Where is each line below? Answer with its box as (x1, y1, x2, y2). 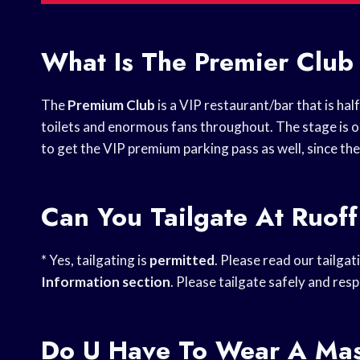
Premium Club (67, 96, 155, 114)
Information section (41, 273, 170, 291)
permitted (149, 252, 215, 269)
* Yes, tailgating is (41, 252, 149, 269)
